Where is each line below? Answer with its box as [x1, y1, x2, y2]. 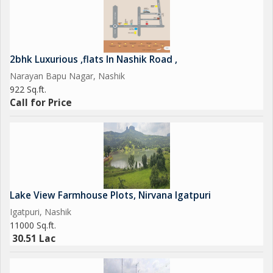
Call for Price [10, 96, 72, 109]
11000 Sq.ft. [10, 219, 56, 231]
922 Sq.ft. [10, 83, 46, 95]
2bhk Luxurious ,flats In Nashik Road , [10, 53, 177, 66]
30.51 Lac [12, 232, 55, 245]
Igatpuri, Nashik [10, 206, 71, 218]
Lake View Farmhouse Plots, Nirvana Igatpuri [10, 189, 211, 202]
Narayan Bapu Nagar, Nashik [10, 70, 125, 82]
